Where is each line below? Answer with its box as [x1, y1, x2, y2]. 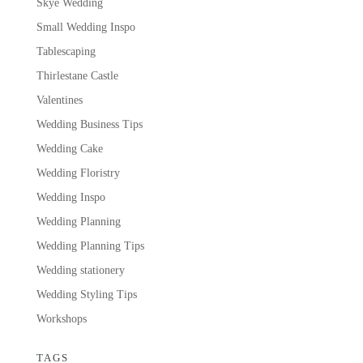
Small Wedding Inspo [36, 20, 135, 33]
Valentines [36, 93, 83, 106]
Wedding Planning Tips [36, 239, 144, 252]
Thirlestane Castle [36, 69, 118, 82]
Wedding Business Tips [36, 117, 143, 130]
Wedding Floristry [36, 166, 120, 179]
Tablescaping [36, 45, 96, 58]
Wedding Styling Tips [36, 288, 137, 301]
